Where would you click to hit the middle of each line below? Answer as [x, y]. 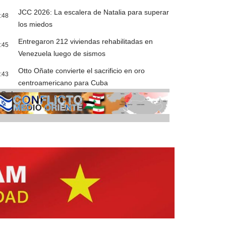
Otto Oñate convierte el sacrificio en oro [82, 71]
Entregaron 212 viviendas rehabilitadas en [86, 42]
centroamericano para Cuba [63, 83]
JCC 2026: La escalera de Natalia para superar [94, 12]
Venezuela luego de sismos [62, 54]
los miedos [36, 24]
